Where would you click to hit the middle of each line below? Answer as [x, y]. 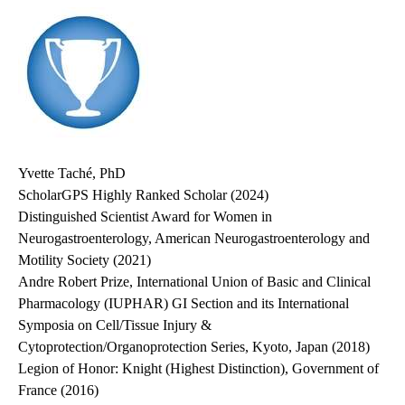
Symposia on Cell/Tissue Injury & [115, 325]
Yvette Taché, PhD [72, 174]
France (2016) [58, 391]
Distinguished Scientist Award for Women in [145, 217]
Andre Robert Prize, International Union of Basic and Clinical [194, 282]
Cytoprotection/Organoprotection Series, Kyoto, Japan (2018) [194, 347]
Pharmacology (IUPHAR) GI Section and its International [184, 304]
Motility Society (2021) [85, 260]
